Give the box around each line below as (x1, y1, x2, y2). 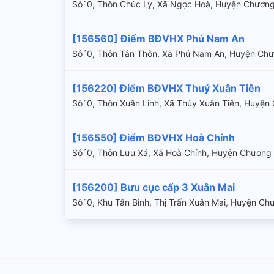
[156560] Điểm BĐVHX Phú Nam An (72, 32, 245, 45)
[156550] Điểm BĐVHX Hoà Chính (72, 131, 235, 144)
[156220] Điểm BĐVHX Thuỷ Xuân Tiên (72, 81, 261, 94)
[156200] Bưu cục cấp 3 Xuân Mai (72, 180, 235, 193)
